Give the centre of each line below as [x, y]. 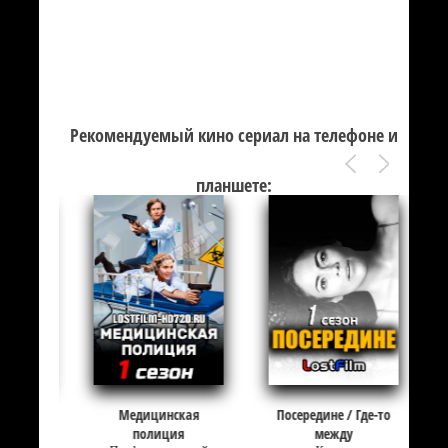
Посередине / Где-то [299, 415]
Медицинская [124, 415]
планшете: [233, 185]
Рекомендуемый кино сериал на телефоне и [233, 135]
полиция [124, 434]
